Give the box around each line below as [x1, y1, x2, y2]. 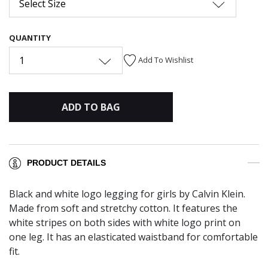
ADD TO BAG [61, 100, 120, 114]
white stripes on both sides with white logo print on [9, 216, 240, 230]
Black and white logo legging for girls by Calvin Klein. [9, 187, 245, 201]
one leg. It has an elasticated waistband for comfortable [9, 230, 258, 244]
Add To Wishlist [138, 54, 193, 65]
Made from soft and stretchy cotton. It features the [9, 202, 237, 215]
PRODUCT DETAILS [27, 158, 106, 168]
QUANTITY [9, 32, 51, 43]
